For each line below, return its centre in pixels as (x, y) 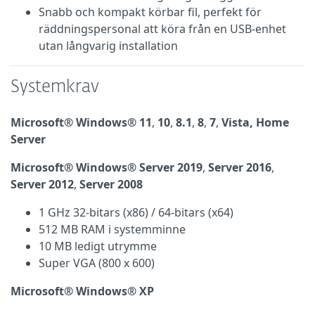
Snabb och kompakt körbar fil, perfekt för (150, 12)
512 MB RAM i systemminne (112, 230)
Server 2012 (42, 185)
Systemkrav (55, 88)
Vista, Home (255, 123)
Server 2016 (238, 168)
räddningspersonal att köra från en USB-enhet (162, 29)
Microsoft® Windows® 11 (81, 123)
